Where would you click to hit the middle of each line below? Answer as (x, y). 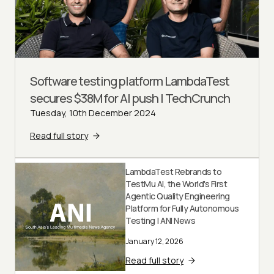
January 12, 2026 (154, 242)
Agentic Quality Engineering (178, 196)
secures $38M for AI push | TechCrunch (130, 98)
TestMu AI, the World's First (176, 184)
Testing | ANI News (160, 221)
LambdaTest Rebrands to (173, 172)
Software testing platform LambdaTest (130, 81)
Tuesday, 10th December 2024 (93, 113)
